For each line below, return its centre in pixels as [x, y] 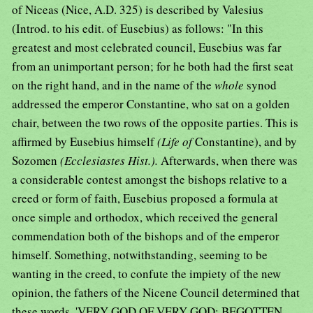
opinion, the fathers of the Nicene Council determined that [156, 293]
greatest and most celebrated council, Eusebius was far [147, 48]
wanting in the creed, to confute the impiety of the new [146, 274]
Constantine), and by [246, 142]
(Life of [176, 142]
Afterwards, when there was [229, 161]
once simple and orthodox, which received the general [145, 217]
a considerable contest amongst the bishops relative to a [150, 180]
